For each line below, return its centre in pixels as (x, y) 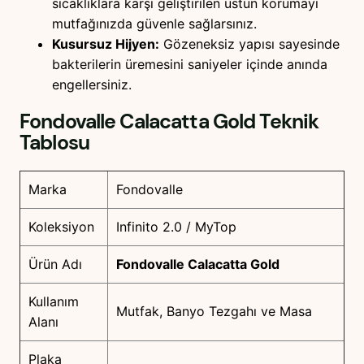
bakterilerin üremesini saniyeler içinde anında (190, 64)
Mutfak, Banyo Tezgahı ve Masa (214, 311)
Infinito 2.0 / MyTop (176, 226)
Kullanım (54, 301)
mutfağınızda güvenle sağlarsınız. (154, 23)
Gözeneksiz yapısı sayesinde (249, 43)
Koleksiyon (61, 226)
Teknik (287, 122)
